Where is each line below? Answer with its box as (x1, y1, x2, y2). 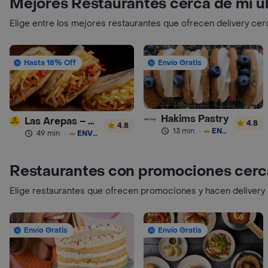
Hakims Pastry (160, 112, 229, 125)
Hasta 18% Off (24, 58, 76, 68)
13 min (172, 126, 194, 136)
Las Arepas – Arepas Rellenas (88, 114, 95, 127)
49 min (36, 128, 60, 138)
